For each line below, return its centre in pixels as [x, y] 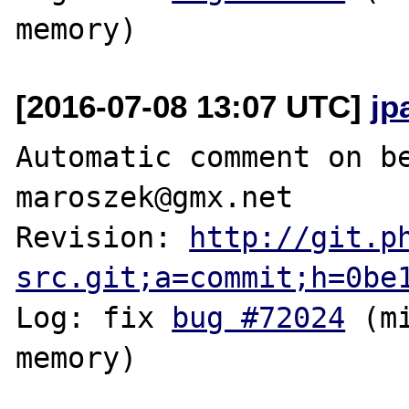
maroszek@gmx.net [155, 197]
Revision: [103, 237]
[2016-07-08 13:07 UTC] [194, 106]
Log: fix [94, 317]
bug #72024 [259, 317]
